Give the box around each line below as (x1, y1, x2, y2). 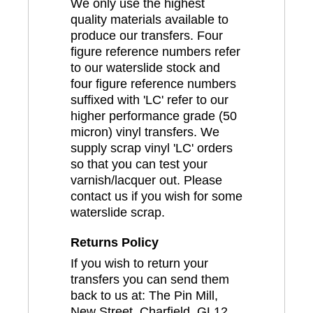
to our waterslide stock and (71, 61, 220, 75)
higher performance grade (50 (71, 109, 237, 124)
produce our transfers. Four (71, 29, 223, 43)
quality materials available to (71, 13, 228, 27)
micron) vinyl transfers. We (71, 125, 219, 140)
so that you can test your (71, 157, 208, 172)
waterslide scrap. (71, 205, 165, 220)
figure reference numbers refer (71, 45, 240, 59)
